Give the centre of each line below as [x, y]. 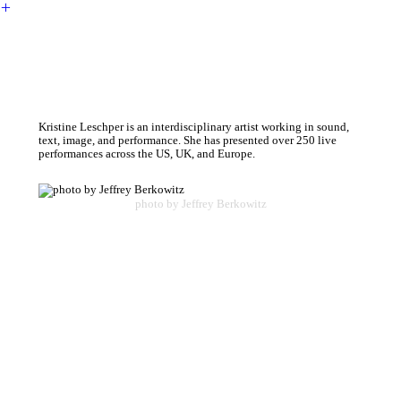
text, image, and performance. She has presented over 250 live [187, 140]
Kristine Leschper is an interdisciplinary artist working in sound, [193, 127]
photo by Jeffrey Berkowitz [200, 205]
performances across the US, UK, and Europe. [149, 154]
